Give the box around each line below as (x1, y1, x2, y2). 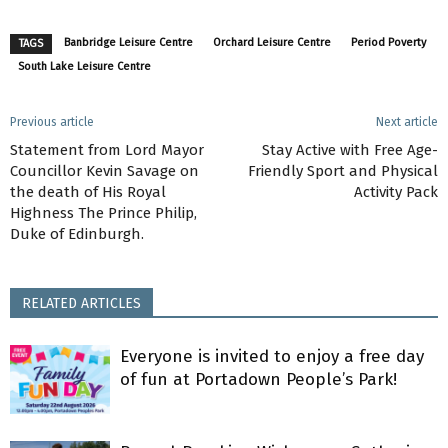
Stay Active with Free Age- (262, 141, 438, 160)
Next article (376, 115, 438, 130)
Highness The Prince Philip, (10, 204, 197, 223)
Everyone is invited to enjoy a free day (120, 346, 424, 368)
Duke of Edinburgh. (10, 225, 144, 244)
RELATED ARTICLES (22, 295, 141, 313)
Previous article (10, 115, 94, 130)
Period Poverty (351, 36, 426, 50)
